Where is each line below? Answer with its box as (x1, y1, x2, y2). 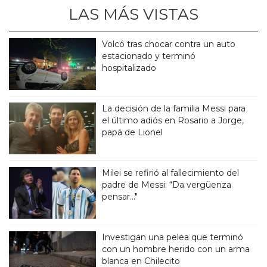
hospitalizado (102, 62, 157, 73)
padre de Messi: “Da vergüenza (102, 179, 232, 190)
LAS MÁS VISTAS (69, 4, 198, 24)
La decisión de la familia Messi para (102, 103, 246, 114)
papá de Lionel (102, 126, 163, 138)
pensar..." (102, 191, 138, 202)
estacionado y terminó (102, 50, 196, 61)
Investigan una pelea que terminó (102, 231, 244, 243)
